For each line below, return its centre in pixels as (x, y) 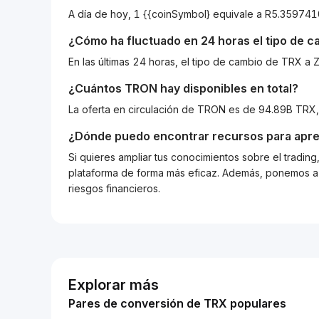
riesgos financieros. (114, 188)
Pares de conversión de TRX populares (177, 303)
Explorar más (114, 285)
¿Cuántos (96, 88)
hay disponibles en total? (228, 88)
